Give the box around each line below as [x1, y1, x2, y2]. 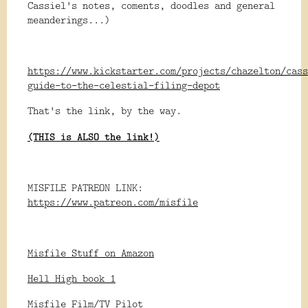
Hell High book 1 [27, 271, 115, 286]
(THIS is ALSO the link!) [27, 129, 159, 144]
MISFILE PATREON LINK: [27, 180, 143, 195]
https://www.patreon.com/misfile [27, 195, 198, 210]
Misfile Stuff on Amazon [27, 245, 154, 261]
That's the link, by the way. [27, 103, 181, 118]
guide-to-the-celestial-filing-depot [27, 78, 220, 93]
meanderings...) [27, 12, 110, 27]
